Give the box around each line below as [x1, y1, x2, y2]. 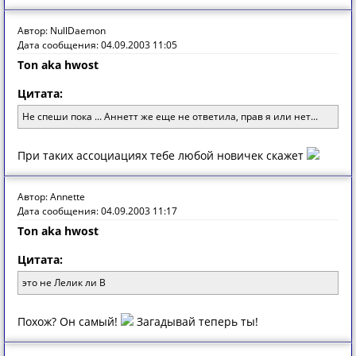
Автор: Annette [17, 190, 85, 203]
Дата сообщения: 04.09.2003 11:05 [17, 38, 177, 52]
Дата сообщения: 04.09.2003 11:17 [17, 204, 177, 218]
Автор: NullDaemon [17, 24, 106, 37]
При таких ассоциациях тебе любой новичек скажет [17, 148, 307, 163]
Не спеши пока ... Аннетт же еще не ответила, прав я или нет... [22, 110, 318, 123]
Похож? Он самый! [17, 314, 121, 329]
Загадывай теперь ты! [133, 314, 258, 329]
